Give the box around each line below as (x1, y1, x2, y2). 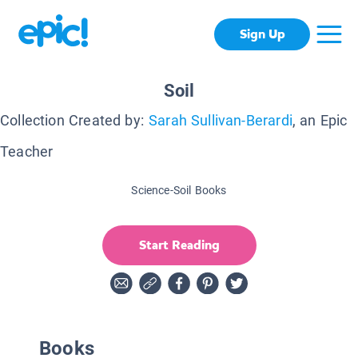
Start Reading (138, 236, 220, 253)
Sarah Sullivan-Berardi (148, 111, 292, 129)
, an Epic (292, 111, 348, 129)
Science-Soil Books (131, 183, 227, 197)
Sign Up (239, 26, 285, 43)
